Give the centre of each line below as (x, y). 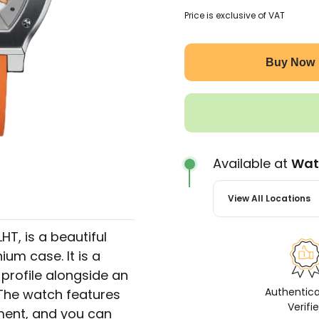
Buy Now (290, 62)
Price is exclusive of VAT (235, 15)
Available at (252, 163)
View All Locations (269, 198)
